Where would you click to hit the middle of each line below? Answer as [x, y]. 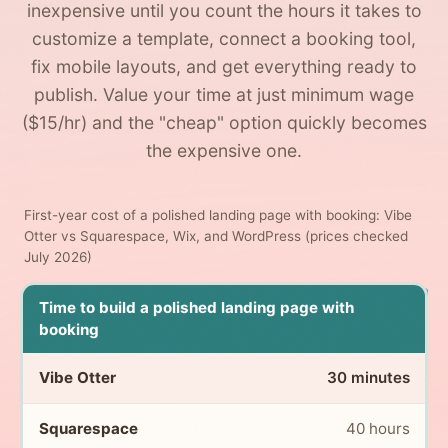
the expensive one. [224, 151]
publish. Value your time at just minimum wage [224, 95]
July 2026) [58, 257]
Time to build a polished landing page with [196, 307]
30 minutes [368, 377]
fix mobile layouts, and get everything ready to [224, 67]
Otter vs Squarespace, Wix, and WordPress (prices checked [216, 236]
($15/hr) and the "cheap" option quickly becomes [224, 123]
